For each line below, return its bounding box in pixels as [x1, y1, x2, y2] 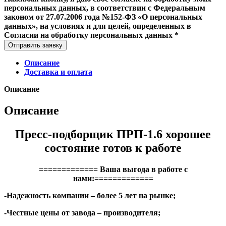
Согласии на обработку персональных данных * [4, 30, 179, 39]
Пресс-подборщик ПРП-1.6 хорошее [15, 127, 211, 141]
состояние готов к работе [44, 141, 182, 154]
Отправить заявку [8, 41, 63, 49]
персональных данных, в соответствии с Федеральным [4, 3, 205, 12]
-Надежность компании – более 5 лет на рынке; [4, 191, 176, 200]
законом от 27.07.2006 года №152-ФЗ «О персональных [4, 12, 202, 21]
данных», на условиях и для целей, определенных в [4, 21, 191, 30]
